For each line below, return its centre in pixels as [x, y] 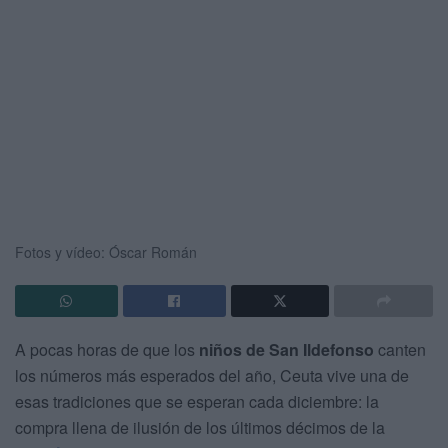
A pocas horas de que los [107, 349]
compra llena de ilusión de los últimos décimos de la [200, 427]
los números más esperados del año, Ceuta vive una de [212, 375]
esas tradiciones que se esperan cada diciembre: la [197, 401]
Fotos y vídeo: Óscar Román [106, 251]
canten [400, 349]
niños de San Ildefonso [286, 349]
